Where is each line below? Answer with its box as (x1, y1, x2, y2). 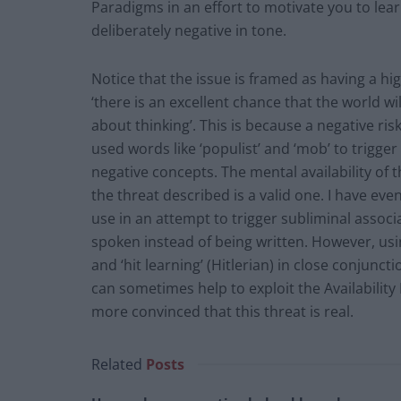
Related (91, 354, 142, 374)
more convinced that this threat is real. (91, 301, 354, 321)
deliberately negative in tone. (91, 20, 286, 40)
